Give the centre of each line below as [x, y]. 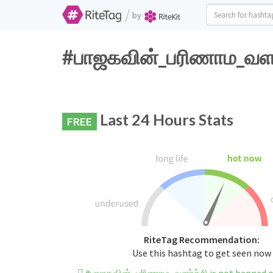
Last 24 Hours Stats [165, 119]
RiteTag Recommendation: [201, 240]
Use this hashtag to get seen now [201, 253]
